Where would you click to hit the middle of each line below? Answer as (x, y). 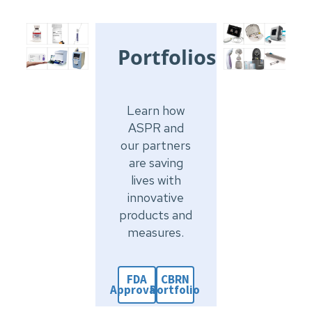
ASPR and (156, 128)
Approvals (137, 290)
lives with (156, 180)
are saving (156, 163)
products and (156, 215)
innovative (156, 198)
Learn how (156, 111)
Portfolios (167, 57)
